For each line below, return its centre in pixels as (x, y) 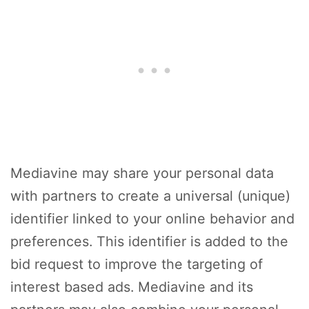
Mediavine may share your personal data (142, 173)
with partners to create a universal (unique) (150, 196)
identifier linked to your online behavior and (152, 219)
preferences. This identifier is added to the (149, 242)
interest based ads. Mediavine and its (132, 287)
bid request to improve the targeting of (137, 265)
